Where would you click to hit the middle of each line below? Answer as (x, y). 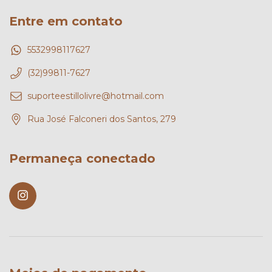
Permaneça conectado (82, 159)
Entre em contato (66, 21)
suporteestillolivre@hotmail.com (96, 96)
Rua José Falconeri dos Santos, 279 (102, 119)
